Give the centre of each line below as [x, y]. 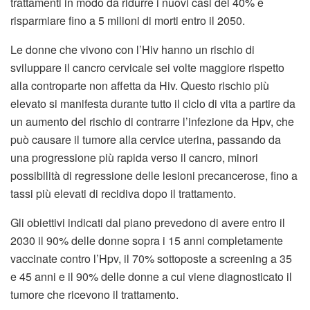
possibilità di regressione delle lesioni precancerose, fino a [154, 175]
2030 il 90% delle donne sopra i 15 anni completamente [147, 240]
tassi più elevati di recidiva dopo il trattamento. [123, 193]
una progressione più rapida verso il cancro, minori [134, 157]
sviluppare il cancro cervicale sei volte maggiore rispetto [147, 67]
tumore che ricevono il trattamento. [94, 294]
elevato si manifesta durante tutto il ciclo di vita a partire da [153, 103]
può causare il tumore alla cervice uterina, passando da [146, 139]
